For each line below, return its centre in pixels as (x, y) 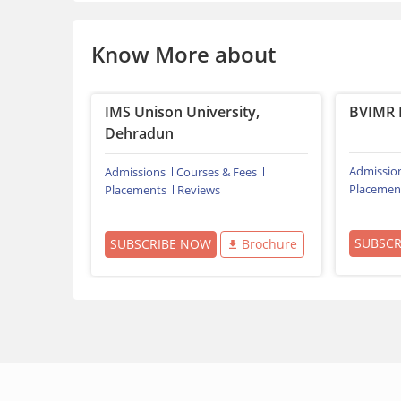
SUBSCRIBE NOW (161, 244)
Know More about (183, 55)
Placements (136, 190)
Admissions (135, 172)
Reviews (199, 190)
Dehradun (139, 134)
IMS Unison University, (182, 112)
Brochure (269, 244)
